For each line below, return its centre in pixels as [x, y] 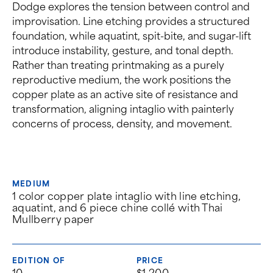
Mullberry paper [53, 219]
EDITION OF [38, 260]
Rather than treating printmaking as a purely [118, 65]
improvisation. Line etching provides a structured [131, 21]
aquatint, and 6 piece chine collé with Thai [118, 207]
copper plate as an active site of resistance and [125, 94]
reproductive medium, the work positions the [122, 80]
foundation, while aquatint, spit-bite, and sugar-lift [132, 36]
